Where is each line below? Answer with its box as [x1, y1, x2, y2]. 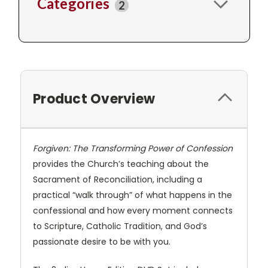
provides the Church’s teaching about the [33, 158, 209, 170]
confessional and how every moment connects [33, 205, 233, 217]
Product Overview [33, 90, 155, 109]
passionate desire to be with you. [33, 236, 170, 248]
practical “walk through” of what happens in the [33, 189, 232, 202]
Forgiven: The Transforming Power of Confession [33, 142, 233, 155]
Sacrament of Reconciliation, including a [33, 173, 202, 186]
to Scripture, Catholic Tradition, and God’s [33, 220, 207, 233]
